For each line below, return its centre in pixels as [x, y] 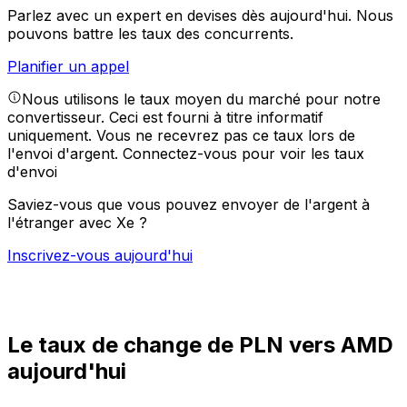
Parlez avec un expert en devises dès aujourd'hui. [182, 16]
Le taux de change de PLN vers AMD [200, 345]
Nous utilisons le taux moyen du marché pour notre [201, 99]
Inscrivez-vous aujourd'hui [100, 256]
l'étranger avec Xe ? [77, 223]
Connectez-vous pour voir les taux [243, 154]
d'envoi [32, 172]
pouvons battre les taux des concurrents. [150, 34]
